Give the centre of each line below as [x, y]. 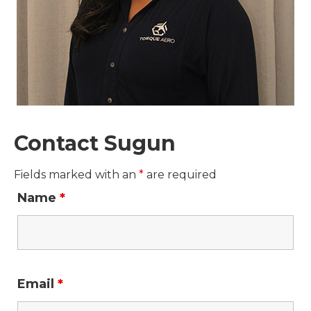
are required [180, 175]
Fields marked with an [76, 175]
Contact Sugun [95, 143]
